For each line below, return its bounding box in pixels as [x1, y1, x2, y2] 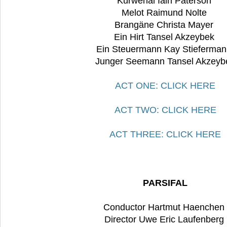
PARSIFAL [143, 178, 187, 188]
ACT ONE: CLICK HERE [115, 81, 215, 91]
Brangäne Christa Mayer [115, 20, 216, 30]
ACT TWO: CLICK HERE [114, 105, 216, 116]
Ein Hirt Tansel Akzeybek [113, 32, 217, 43]
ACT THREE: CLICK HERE [109, 129, 221, 140]
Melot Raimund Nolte [121, 8, 209, 18]
